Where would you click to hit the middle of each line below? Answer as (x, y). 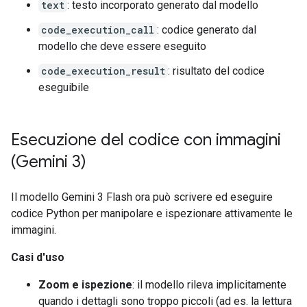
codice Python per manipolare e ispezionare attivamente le (152, 213)
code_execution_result (103, 71)
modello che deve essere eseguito (122, 46)
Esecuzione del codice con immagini (146, 140)
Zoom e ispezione (85, 285)
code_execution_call (98, 30)
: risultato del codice (216, 71)
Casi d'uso (38, 257)
